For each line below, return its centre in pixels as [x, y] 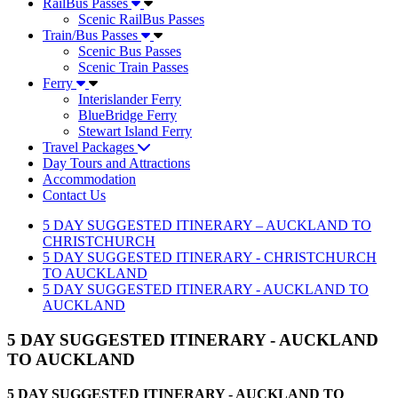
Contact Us [74, 195]
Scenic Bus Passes [130, 52]
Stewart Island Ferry [135, 131]
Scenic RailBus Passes [141, 20]
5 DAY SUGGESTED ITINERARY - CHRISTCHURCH [210, 258]
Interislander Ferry [130, 99]
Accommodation [89, 179]
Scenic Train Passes [133, 68]
